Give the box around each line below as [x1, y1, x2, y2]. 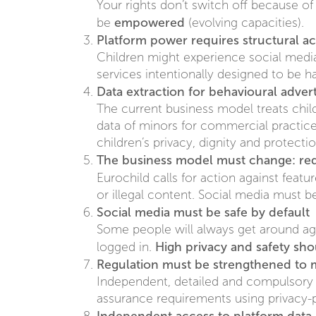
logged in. [97, 241, 156, 255]
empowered [114, 16, 186, 30]
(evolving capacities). [185, 16, 305, 30]
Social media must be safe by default [97, 205, 310, 220]
